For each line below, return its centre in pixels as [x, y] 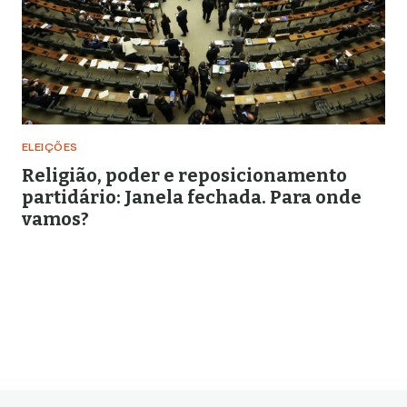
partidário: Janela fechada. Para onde [192, 197]
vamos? [55, 219]
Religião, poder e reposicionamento [184, 175]
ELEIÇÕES [50, 148]
